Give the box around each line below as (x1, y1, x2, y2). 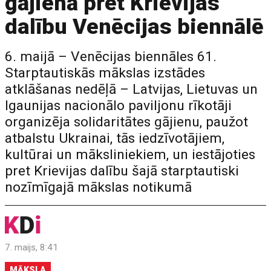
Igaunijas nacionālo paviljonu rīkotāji (5, 97, 232, 114)
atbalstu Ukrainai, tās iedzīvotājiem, (5, 130, 225, 146)
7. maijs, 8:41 (5, 242, 59, 253)
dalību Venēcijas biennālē (5, 14, 264, 39)
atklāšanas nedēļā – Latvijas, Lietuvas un (5, 81, 258, 97)
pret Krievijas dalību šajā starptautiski (5, 163, 240, 179)
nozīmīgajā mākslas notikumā (5, 179, 192, 195)
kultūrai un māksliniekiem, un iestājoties (5, 146, 256, 163)
